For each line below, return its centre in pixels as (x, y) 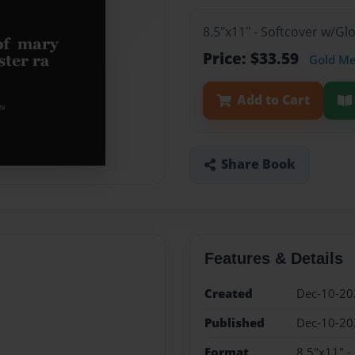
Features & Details (273, 258)
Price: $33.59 (253, 59)
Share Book (258, 164)
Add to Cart (273, 100)
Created (228, 293)
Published (234, 323)
